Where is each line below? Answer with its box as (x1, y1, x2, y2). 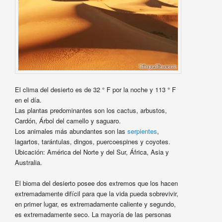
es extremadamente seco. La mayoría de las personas (14, 209, 171, 219)
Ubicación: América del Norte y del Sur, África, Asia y (14, 147, 169, 157)
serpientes (125, 126, 157, 136)
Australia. (14, 157, 42, 167)
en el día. (14, 95, 42, 105)
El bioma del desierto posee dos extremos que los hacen (14, 178, 178, 188)
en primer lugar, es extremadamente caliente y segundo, (14, 199, 176, 209)
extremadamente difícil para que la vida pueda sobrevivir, (14, 188, 178, 198)
